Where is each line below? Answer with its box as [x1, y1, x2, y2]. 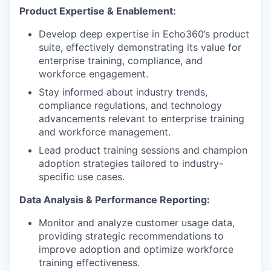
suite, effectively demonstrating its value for [39, 41, 241, 53]
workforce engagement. [39, 68, 148, 80]
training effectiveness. [39, 256, 140, 269]
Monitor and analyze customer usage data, [39, 217, 235, 229]
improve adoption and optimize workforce [39, 243, 233, 255]
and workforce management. [39, 126, 171, 138]
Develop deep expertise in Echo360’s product [39, 28, 249, 40]
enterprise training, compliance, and [39, 54, 203, 67]
